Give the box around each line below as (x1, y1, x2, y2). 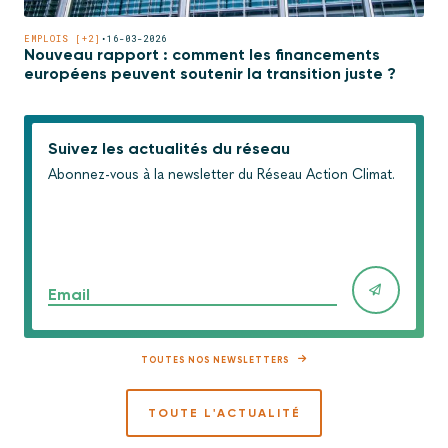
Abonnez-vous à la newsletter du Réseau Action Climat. (48, 166, 395, 184)
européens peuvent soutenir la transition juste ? (24, 64, 396, 84)
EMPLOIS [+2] (24, 32, 101, 44)
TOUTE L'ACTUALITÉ (147, 405, 301, 420)
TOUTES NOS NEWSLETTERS (141, 354, 289, 366)
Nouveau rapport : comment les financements (24, 45, 380, 65)
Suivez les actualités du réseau (48, 139, 290, 159)
